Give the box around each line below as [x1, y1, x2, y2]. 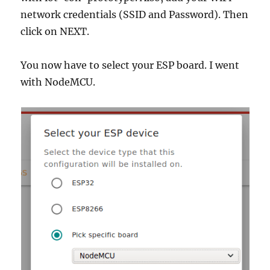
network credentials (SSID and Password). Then [20, 8, 249, 20]
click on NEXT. [20, 25, 90, 37]
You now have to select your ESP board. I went [20, 58, 240, 71]
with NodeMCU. [20, 75, 96, 88]
